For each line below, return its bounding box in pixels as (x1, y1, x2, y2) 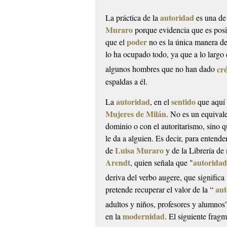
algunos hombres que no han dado (105, 63, 217, 74)
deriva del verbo (105, 171, 159, 182)
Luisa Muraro (115, 144, 164, 156)
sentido (171, 95, 196, 107)
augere (159, 171, 180, 182)
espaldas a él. (105, 75, 148, 87)
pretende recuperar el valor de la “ (105, 183, 216, 195)
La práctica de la (105, 12, 161, 23)
